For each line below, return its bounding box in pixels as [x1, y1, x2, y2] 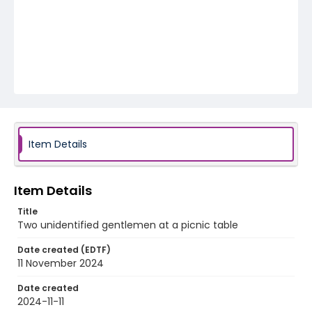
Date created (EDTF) [17, 244, 111, 256]
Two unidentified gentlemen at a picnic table [17, 218, 238, 232]
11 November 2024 [17, 256, 104, 270]
